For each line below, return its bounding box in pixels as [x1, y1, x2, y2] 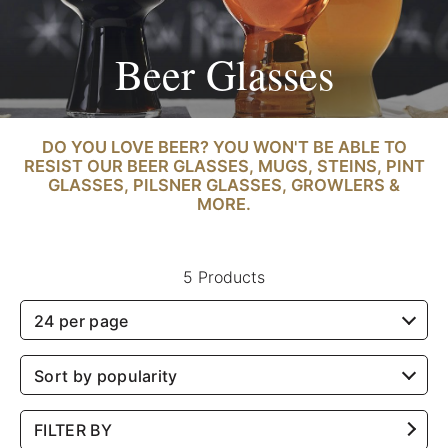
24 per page [34, 311, 129, 332]
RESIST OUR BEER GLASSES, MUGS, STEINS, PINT [23, 156, 425, 177]
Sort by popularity [34, 366, 178, 387]
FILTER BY [34, 420, 112, 441]
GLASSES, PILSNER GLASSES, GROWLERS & [48, 175, 400, 196]
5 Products [183, 267, 265, 288]
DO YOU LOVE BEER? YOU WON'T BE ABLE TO [41, 137, 407, 158]
